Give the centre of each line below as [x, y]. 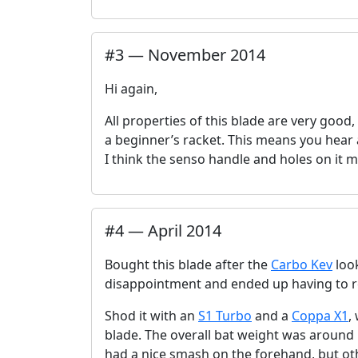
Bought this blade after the [188, 265]
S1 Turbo [225, 316]
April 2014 [185, 231]
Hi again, [131, 89]
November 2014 [207, 55]
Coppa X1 [320, 316]
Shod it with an [151, 316]
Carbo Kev [302, 265]
